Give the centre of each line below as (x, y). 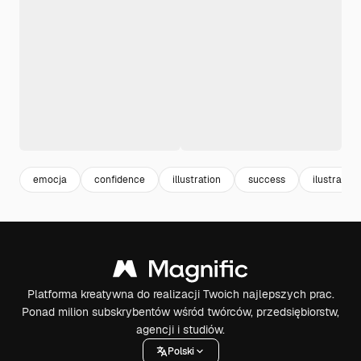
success (267, 179)
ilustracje (334, 179)
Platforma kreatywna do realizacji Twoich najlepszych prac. (180, 294)
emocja (50, 179)
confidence (120, 179)
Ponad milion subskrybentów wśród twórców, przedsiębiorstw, (180, 312)
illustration (197, 179)
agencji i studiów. (180, 330)
